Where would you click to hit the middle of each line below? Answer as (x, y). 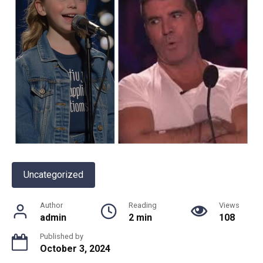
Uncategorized (53, 175)
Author (51, 205)
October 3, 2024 (75, 249)
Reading (143, 205)
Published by (62, 237)
